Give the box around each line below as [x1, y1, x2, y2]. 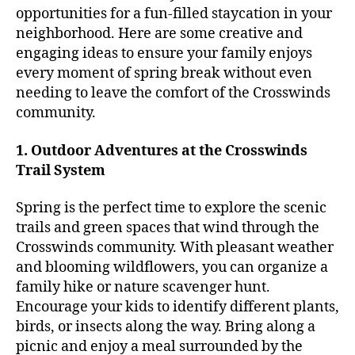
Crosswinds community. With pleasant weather [16, 239, 334, 258]
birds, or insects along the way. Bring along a [16, 318, 315, 337]
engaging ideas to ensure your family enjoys [16, 44, 312, 63]
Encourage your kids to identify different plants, [16, 298, 339, 317]
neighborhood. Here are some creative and [16, 25, 303, 44]
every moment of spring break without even [16, 64, 312, 83]
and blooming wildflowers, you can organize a [16, 258, 328, 277]
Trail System [16, 161, 105, 180]
